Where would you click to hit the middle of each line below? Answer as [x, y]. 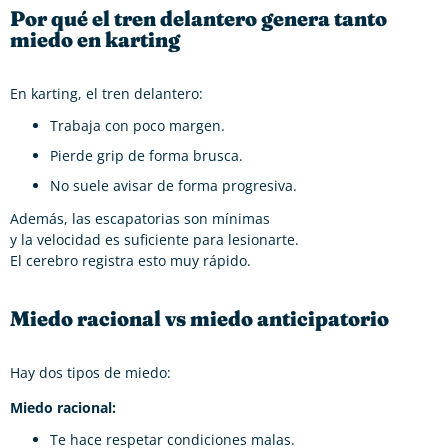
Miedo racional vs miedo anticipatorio [199, 318]
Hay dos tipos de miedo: [90, 372]
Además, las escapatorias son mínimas [140, 218]
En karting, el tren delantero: [106, 93]
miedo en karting [95, 39]
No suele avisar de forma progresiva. [173, 185]
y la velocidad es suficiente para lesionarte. [154, 239]
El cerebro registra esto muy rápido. [130, 260]
